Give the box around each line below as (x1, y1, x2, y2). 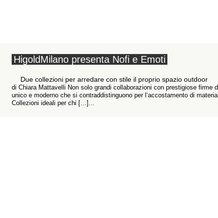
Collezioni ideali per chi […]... (12, 99, 94, 107)
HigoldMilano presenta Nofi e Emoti (14, 54, 165, 65)
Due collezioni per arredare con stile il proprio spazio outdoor (20, 75, 208, 83)
